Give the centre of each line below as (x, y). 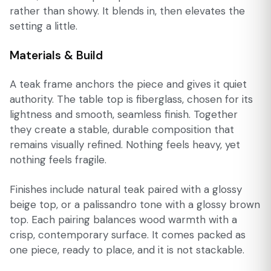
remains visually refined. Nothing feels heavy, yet (125, 145)
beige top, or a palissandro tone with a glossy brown (135, 204)
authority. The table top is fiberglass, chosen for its (131, 99)
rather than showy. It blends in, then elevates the (127, 11)
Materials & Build (56, 55)
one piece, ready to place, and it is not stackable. (127, 250)
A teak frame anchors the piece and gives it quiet (128, 84)
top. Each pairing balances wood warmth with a (123, 220)
